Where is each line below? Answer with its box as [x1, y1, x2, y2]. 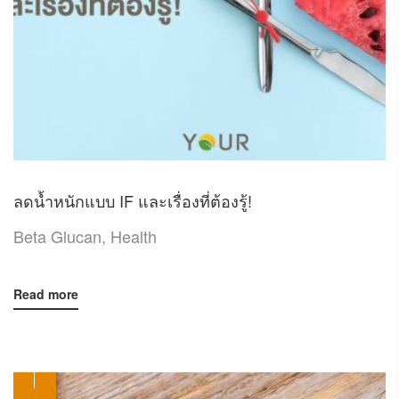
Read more [13, 285, 78, 304]
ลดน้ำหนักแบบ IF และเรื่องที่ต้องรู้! [13, 189, 252, 213]
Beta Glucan [13, 224, 102, 248]
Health [110, 224, 157, 248]
